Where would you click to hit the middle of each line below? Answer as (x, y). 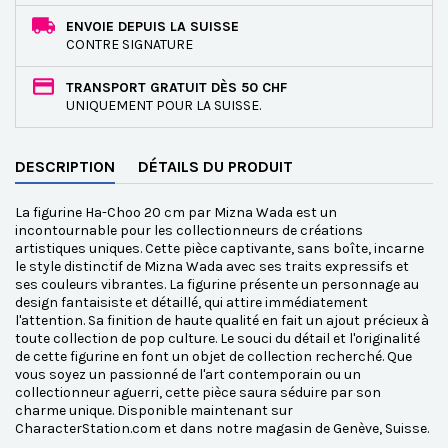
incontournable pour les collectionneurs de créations (189, 230)
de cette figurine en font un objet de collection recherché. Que (213, 356)
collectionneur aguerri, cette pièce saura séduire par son (198, 392)
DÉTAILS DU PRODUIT (215, 166)
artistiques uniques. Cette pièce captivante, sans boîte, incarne (219, 248)
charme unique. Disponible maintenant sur (154, 410)
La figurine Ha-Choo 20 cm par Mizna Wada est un (176, 212)
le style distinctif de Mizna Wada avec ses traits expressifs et (212, 266)
